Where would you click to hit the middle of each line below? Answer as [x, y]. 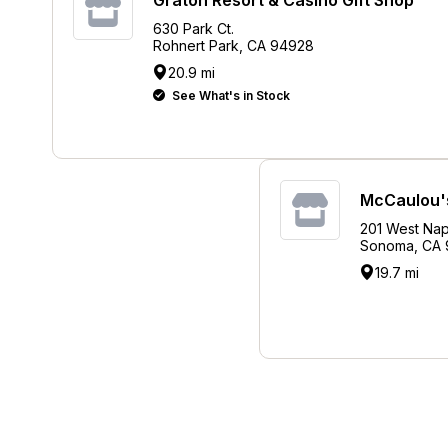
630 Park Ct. [193, 28]
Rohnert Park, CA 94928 [233, 45]
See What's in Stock [229, 95]
